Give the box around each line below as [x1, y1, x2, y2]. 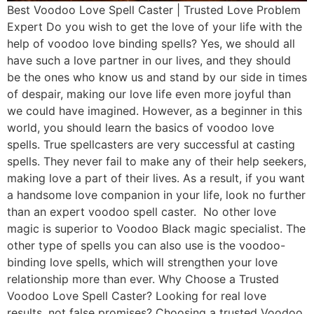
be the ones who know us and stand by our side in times [7, 69, 307, 84]
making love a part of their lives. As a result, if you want [7, 170, 305, 185]
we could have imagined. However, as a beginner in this [7, 103, 302, 118]
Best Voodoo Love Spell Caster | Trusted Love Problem [7, 2, 301, 17]
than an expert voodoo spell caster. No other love [7, 204, 276, 219]
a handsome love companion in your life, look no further [7, 187, 306, 202]
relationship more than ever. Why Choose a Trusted [7, 271, 279, 286]
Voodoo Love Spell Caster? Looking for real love [7, 288, 266, 303]
